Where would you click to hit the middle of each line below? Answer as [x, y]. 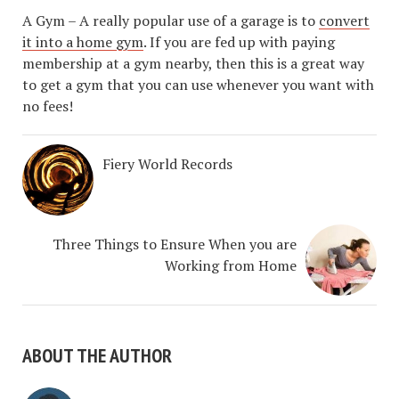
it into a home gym [83, 42]
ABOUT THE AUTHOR [97, 355]
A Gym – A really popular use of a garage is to [171, 20]
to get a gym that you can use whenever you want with [198, 85]
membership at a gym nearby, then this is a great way [193, 63]
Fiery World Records [167, 164]
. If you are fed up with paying [239, 42]
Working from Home [231, 265]
